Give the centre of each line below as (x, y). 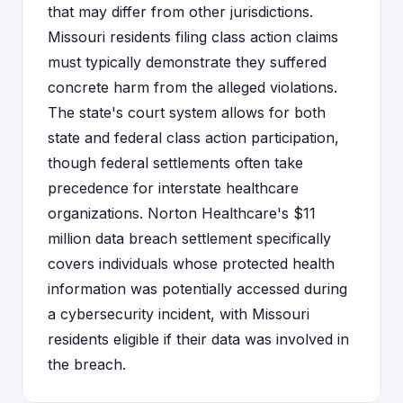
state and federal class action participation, (193, 138)
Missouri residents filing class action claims (193, 37)
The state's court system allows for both (187, 112)
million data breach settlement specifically (189, 238)
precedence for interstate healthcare (173, 188)
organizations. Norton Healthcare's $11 (182, 213)
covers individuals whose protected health (191, 264)
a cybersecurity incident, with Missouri (179, 314)
